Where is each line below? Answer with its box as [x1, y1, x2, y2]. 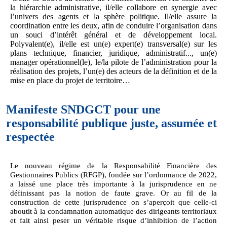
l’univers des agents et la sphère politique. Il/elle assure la [10, 12, 217, 21]
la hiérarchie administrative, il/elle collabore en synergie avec [10, 3, 217, 12]
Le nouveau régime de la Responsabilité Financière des [10, 161, 217, 170]
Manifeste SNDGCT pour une [6, 102, 161, 116]
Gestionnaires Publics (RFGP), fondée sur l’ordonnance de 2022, [10, 170, 217, 179]
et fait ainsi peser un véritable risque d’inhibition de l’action [10, 216, 217, 224]
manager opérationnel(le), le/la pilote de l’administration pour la [10, 57, 217, 66]
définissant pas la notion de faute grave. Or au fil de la [10, 188, 217, 197]
